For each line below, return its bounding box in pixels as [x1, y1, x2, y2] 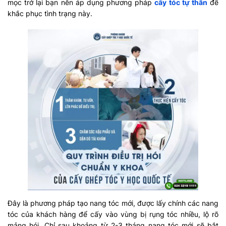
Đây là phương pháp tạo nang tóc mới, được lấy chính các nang [8, 198, 218, 207]
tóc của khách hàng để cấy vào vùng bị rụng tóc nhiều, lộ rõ [8, 209, 218, 218]
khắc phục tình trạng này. [8, 9, 92, 18]
